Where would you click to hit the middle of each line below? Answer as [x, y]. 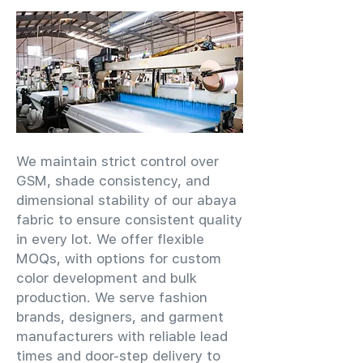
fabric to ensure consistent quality [129, 220]
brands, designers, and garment [120, 317]
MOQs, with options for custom [119, 258]
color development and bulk [107, 278]
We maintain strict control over [117, 161]
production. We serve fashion [112, 297]
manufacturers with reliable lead [122, 336]
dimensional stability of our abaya [126, 200]
